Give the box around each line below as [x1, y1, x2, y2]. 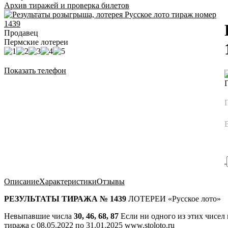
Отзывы [97, 177, 125, 186]
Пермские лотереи [4, 38, 68, 46]
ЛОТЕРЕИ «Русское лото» [126, 194, 221, 203]
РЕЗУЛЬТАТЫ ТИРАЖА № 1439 [4, 194, 126, 203]
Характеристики [39, 177, 97, 186]
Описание [4, 177, 39, 186]
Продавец [4, 28, 38, 37]
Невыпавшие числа [4, 211, 74, 220]
